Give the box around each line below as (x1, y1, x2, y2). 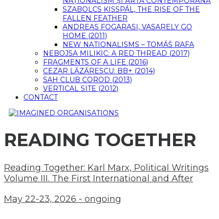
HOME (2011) (63, 31, 107, 40)
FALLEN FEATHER (63, 14, 128, 22)
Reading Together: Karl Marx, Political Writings (4, 162, 209, 174)
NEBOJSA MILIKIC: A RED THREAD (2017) (43, 49, 190, 58)
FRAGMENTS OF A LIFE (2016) (43, 58, 148, 66)
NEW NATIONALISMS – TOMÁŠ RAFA (63, 40, 194, 49)
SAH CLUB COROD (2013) (43, 75, 132, 84)
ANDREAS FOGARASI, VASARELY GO (63, 22, 192, 31)
